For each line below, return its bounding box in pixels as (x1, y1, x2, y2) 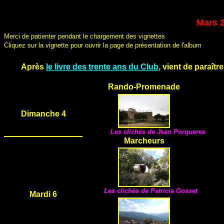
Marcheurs (123, 136, 164, 145)
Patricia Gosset (150, 187, 205, 194)
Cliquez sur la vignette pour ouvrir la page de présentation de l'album (4, 41, 201, 49)
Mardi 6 (29, 190, 57, 198)
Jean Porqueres (157, 128, 205, 135)
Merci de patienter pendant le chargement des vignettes (4, 32, 165, 40)
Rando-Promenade (108, 82, 180, 91)
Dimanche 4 (20, 109, 66, 118)
